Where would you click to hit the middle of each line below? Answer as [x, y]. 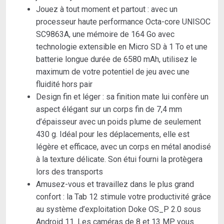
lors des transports [69, 171]
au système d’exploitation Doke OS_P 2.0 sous [118, 209]
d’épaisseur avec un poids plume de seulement [118, 121]
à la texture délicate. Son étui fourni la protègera [119, 159]
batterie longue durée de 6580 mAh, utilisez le [116, 59]
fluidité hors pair [64, 84]
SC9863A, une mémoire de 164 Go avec [105, 34]
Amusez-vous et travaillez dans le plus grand [115, 184]
